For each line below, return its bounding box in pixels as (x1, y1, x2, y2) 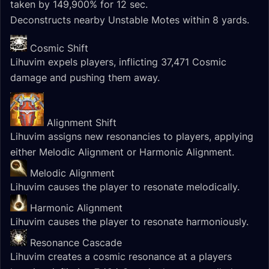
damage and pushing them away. (10, 71, 160, 83)
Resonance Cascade (30, 237, 122, 249)
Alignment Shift (47, 116, 116, 128)
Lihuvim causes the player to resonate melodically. (10, 181, 240, 193)
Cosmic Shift (30, 42, 88, 54)
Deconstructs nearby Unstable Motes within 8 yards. (10, 14, 249, 26)
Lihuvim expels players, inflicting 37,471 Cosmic (10, 56, 226, 68)
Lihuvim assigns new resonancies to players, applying (10, 130, 253, 142)
